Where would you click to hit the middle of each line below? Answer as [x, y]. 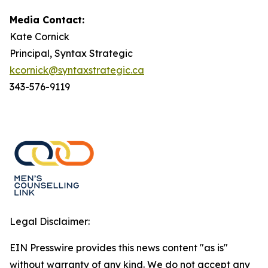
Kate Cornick [39, 36]
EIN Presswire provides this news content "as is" [119, 248]
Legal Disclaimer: [50, 221]
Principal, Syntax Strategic [71, 53]
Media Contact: [47, 20]
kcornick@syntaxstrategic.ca [77, 70]
